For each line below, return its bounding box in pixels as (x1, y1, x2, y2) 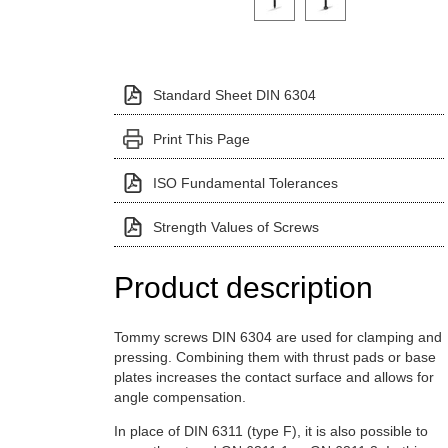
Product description (113, 270, 373, 304)
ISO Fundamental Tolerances (152, 174, 338, 191)
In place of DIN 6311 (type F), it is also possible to (113, 422, 428, 439)
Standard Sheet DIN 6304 (152, 86, 316, 103)
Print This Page (152, 130, 250, 147)
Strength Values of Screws (152, 218, 319, 235)
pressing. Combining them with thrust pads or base (113, 348, 436, 365)
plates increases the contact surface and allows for (113, 368, 434, 385)
